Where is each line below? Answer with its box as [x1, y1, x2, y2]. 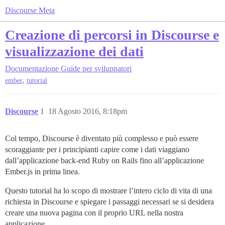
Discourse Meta [5, 6, 55, 15]
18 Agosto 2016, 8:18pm [48, 107, 127, 116]
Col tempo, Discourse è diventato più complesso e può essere [5, 134, 198, 143]
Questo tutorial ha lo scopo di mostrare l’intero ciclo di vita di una [5, 186, 212, 195]
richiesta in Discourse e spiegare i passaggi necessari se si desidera [5, 197, 214, 206]
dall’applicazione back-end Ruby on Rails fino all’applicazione [5, 156, 204, 165]
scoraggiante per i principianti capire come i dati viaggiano [5, 145, 189, 154]
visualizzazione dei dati [5, 44, 144, 59]
